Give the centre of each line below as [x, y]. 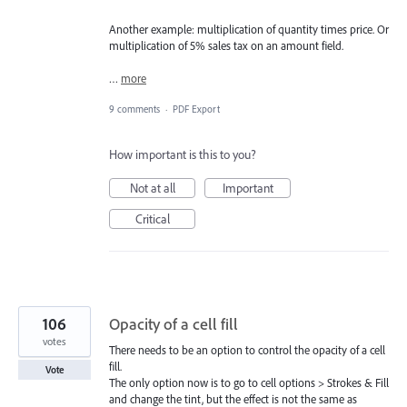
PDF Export [196, 109]
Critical [152, 219]
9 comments [134, 109]
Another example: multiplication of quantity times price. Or [249, 29]
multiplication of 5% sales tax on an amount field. [226, 45]
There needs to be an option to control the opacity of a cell [247, 350]
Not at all [152, 189]
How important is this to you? [183, 155]
